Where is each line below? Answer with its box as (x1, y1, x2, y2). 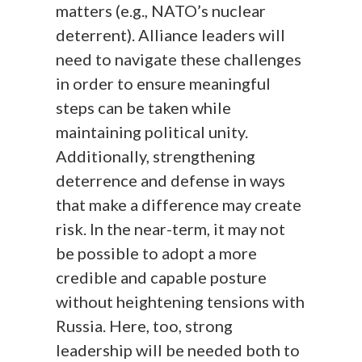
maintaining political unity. (56, 122, 249, 142)
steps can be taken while (56, 98, 232, 118)
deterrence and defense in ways (56, 170, 286, 191)
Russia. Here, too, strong (56, 316, 234, 336)
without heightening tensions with (56, 292, 305, 312)
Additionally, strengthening (56, 146, 256, 166)
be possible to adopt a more (56, 243, 258, 263)
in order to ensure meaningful (56, 74, 271, 94)
